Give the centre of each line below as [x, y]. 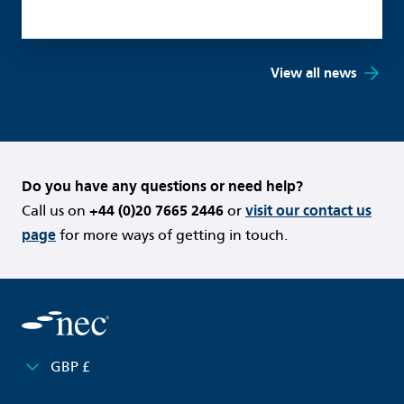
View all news [314, 73]
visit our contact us [308, 210]
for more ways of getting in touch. [172, 234]
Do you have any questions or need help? [162, 186]
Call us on [55, 210]
